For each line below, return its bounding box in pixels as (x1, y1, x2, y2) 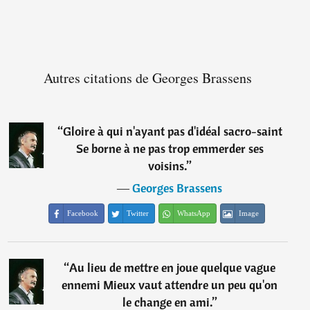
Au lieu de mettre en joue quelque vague (69, 259, 276, 276)
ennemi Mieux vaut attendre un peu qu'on (62, 277, 278, 293)
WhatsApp (177, 209, 211, 218)
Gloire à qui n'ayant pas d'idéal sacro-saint (62, 123, 282, 140)
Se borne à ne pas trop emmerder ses (75, 140, 264, 157)
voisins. (147, 158, 187, 174)
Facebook (67, 209, 99, 218)
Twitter (127, 209, 149, 218)
